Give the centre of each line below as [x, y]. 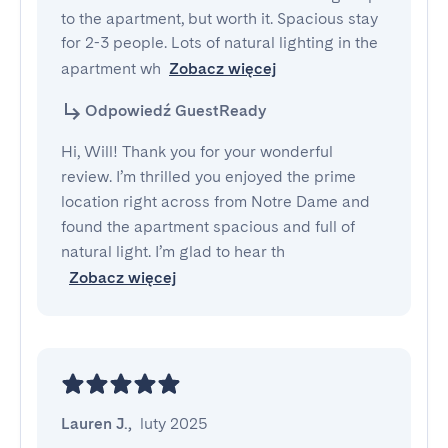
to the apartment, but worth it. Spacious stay [219, 18]
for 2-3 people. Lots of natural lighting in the [219, 42]
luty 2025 [174, 423]
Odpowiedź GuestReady [175, 110]
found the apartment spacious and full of [208, 226]
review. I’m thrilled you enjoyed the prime [208, 176]
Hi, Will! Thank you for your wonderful [197, 151]
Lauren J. [94, 423]
